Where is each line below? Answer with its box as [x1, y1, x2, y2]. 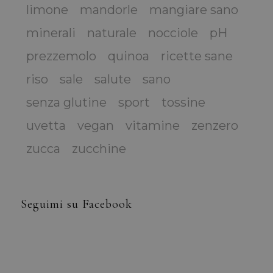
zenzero [191, 118, 238, 133]
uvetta [26, 118, 66, 133]
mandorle [79, 2, 138, 18]
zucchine [71, 141, 126, 157]
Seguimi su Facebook [20, 197, 132, 212]
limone [26, 2, 68, 18]
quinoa [107, 49, 149, 64]
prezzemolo [26, 49, 96, 64]
